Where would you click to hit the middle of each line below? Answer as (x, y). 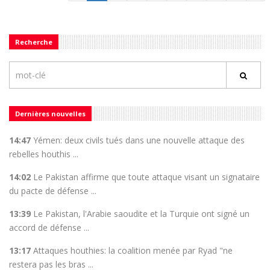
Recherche (34, 42)
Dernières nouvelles (50, 114)
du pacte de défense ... (53, 191)
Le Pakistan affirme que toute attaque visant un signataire (146, 177)
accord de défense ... (49, 228)
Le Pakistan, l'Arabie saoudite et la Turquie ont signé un (141, 214)
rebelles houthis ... (44, 154)
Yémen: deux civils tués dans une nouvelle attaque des (139, 140)
